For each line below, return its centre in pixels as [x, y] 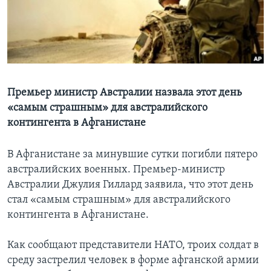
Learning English [47, 21]
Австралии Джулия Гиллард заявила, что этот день [130, 185]
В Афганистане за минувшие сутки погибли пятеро [132, 155]
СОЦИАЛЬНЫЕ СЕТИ [47, 54]
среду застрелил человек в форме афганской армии [133, 261]
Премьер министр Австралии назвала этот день [125, 93]
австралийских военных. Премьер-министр [116, 170]
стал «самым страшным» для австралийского [119, 200]
